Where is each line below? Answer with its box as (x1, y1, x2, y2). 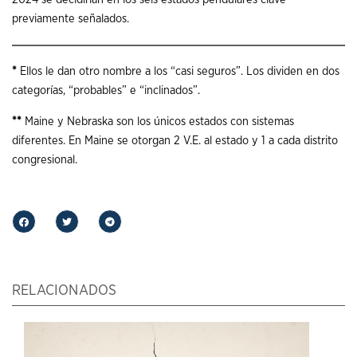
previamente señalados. (12, 13, 129, 25)
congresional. (12, 153, 77, 166)
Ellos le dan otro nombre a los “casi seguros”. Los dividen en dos (20, 65, 339, 78)
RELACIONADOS (12, 283, 117, 298)
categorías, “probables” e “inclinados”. (12, 84, 200, 97)
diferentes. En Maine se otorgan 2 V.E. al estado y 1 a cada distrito (12, 134, 338, 147)
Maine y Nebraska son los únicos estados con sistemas (22, 115, 294, 127)
